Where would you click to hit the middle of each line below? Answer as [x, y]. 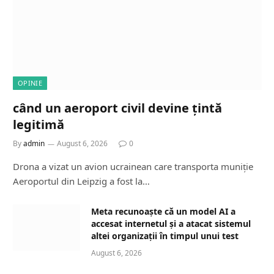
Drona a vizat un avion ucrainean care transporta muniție [133, 167]
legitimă [39, 125]
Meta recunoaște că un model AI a [163, 212]
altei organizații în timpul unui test [165, 236]
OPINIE [30, 83]
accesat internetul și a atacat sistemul [171, 224]
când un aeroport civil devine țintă [117, 108]
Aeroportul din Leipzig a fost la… [81, 181]
